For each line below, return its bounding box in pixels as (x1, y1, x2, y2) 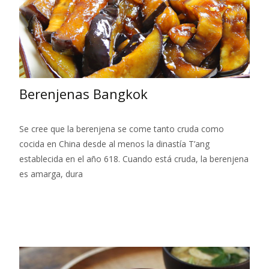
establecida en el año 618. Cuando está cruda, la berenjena (19, 153, 249, 165)
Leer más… (19, 190, 67, 202)
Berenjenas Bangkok (19, 84, 148, 103)
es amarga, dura (19, 168, 83, 180)
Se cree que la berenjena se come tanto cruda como (19, 122, 224, 134)
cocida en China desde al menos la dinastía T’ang (19, 138, 210, 150)
